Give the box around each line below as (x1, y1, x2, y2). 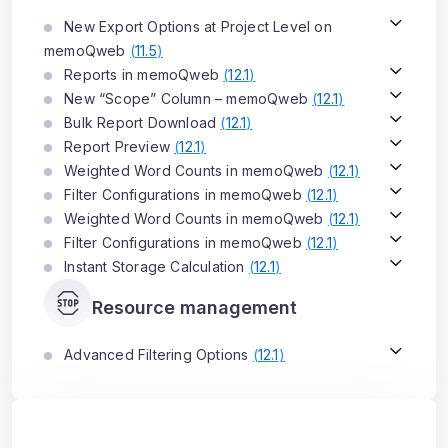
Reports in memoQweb (60, 66, 224, 83)
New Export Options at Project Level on (60, 18, 332, 35)
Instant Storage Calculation (60, 258, 249, 275)
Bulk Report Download (60, 114, 221, 131)
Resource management (92, 297, 297, 318)
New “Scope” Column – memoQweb (60, 90, 313, 107)
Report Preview (60, 138, 175, 155)
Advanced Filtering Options (60, 346, 253, 363)
